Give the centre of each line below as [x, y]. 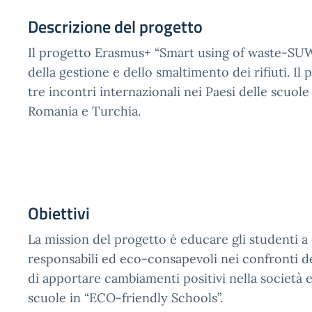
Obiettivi [59, 213]
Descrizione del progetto [115, 26]
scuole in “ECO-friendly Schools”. [125, 298]
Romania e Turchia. [84, 111]
